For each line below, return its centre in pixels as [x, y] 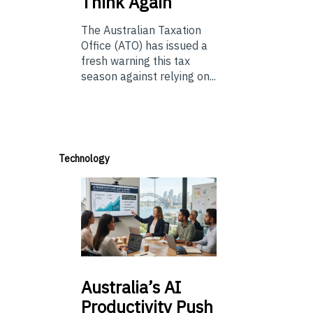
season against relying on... [148, 77]
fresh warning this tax [136, 61]
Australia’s [121, 287]
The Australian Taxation [141, 30]
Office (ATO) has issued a [144, 46]
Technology [84, 159]
